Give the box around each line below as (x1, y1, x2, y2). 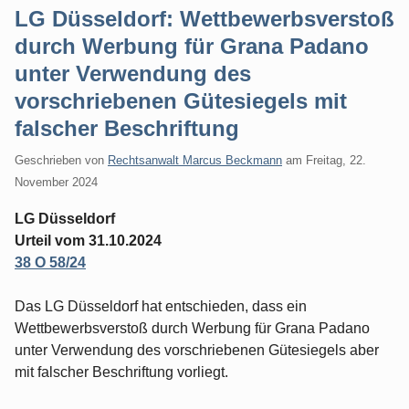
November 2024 (15, 174, 98, 189)
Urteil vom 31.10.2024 (15, 232, 162, 248)
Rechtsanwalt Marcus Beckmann (108, 152, 282, 167)
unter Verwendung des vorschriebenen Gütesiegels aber (15, 341, 379, 358)
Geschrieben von (15, 152, 108, 167)
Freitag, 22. (306, 152, 366, 167)
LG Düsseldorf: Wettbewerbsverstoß (15, 5, 394, 31)
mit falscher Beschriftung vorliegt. (15, 363, 228, 380)
